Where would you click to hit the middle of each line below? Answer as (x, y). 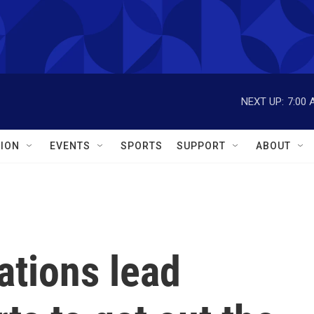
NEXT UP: (262, 101)
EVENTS (70, 146)
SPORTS (142, 146)
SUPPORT (201, 146)
